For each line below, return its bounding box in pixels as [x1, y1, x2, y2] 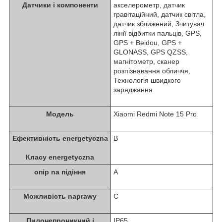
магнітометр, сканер [113, 57, 179, 65]
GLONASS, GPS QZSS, [113, 48, 188, 56]
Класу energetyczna [26, 153, 94, 161]
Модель [46, 110, 74, 118]
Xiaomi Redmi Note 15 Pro [113, 110, 197, 118]
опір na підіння [34, 167, 86, 176]
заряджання [113, 85, 153, 94]
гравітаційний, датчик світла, [113, 10, 206, 18]
